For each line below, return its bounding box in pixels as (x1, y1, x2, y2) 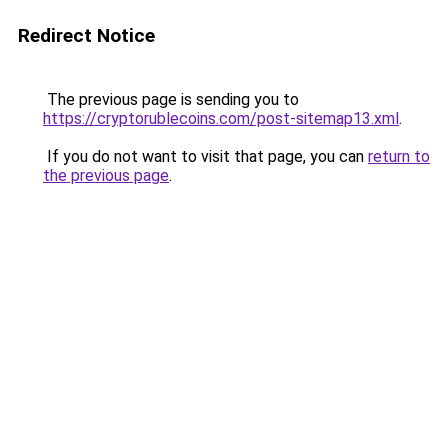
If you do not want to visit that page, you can (43, 147, 368, 166)
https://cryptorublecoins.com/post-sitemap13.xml (43, 109, 399, 128)
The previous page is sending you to (43, 90, 299, 109)
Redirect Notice (18, 24, 155, 47)
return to (368, 147, 430, 166)
